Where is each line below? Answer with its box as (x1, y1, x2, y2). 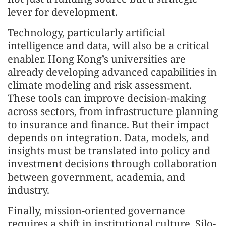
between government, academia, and (8, 170, 185, 184)
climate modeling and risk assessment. (8, 78, 192, 92)
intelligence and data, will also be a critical (8, 39, 209, 52)
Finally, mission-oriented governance (8, 204, 185, 217)
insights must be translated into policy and (8, 144, 210, 157)
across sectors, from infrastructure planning (8, 104, 218, 118)
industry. (8, 183, 49, 197)
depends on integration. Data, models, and (8, 131, 209, 144)
